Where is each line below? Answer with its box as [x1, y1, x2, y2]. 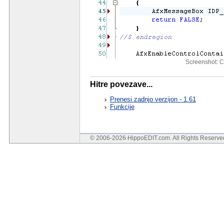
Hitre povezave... [89, 80, 152, 89]
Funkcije [109, 103, 134, 111]
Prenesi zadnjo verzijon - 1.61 [109, 95, 196, 103]
